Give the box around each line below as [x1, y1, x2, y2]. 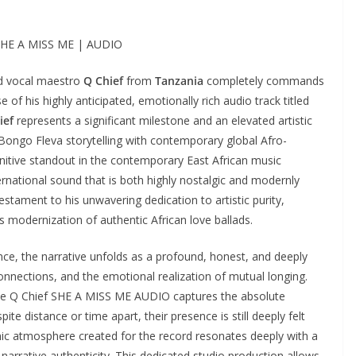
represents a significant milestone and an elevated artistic [14, 112, 312, 128]
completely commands [203, 72, 324, 88]
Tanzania [155, 72, 203, 88]
